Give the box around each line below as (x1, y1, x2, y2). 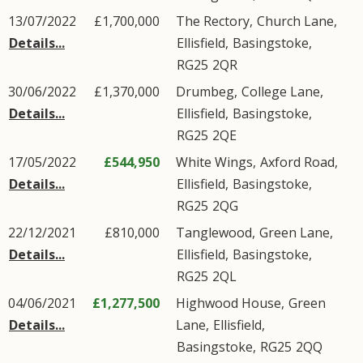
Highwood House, (176, 294, 288, 312)
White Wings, (176, 153, 259, 171)
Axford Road (260, 153, 335, 171)
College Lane (241, 83, 320, 100)
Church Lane (257, 12, 334, 30)
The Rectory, (176, 12, 256, 30)
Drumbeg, (176, 83, 241, 100)
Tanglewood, (176, 224, 258, 241)
